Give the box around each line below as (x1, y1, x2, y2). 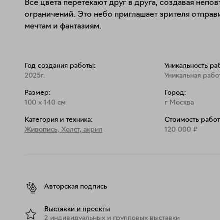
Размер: (25, 89, 51, 97)
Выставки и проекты (44, 205, 110, 213)
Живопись (25, 126, 57, 134)
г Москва (164, 99, 194, 107)
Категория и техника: (25, 116, 93, 124)
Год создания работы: (25, 62, 96, 70)
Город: (164, 89, 186, 97)
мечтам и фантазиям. (25, 22, 101, 30)
